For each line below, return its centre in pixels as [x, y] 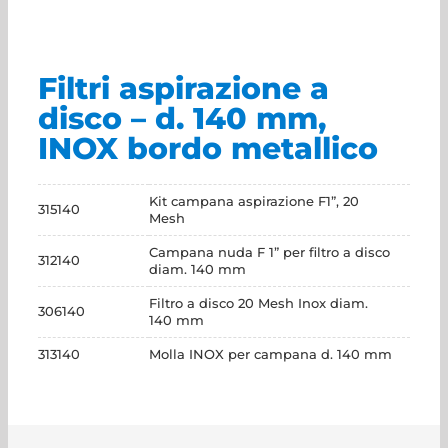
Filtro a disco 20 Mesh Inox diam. [258, 303]
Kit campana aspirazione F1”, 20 [254, 201]
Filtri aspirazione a [183, 88]
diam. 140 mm [197, 269]
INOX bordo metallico [208, 148]
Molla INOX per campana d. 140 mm [270, 354]
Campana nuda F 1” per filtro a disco [269, 252]
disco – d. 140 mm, [182, 118]
